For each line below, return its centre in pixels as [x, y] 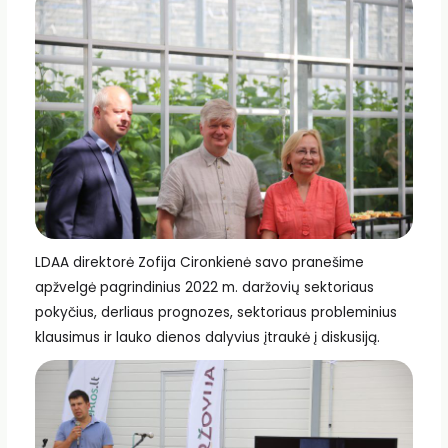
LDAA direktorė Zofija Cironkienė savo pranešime [199, 262]
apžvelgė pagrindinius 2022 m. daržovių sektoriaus [204, 287]
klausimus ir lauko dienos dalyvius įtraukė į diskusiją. [207, 337]
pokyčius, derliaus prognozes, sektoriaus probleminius [215, 312]
